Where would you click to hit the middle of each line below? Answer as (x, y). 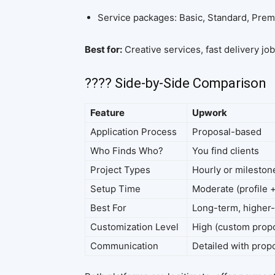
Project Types (120, 170)
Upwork (210, 113)
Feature (107, 113)
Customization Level (134, 227)
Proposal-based (227, 132)
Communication (124, 246)
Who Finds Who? (127, 151)
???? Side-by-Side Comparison (176, 83)
